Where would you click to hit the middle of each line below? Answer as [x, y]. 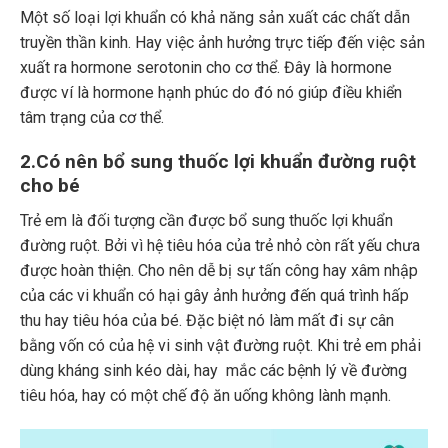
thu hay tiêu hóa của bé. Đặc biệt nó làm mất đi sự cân [207, 320]
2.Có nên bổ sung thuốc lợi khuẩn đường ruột [218, 162]
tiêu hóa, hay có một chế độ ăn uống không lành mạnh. [205, 395]
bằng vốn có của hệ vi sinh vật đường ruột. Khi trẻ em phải [220, 345]
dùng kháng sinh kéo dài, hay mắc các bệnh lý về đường [213, 370]
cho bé [50, 186]
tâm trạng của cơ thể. [92, 117]
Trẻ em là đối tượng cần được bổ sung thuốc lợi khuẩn [206, 220]
